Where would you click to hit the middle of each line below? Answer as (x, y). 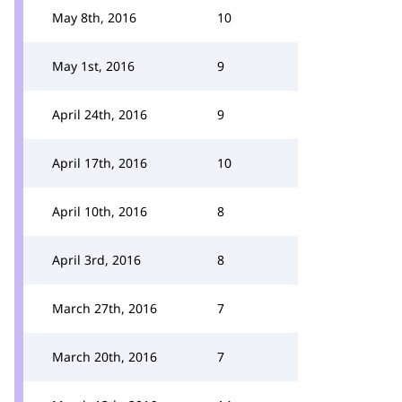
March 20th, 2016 (105, 357)
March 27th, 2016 (105, 308)
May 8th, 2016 (94, 17)
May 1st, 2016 (93, 66)
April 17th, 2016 (100, 163)
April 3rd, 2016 (96, 260)
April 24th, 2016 (100, 114)
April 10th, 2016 (100, 211)
